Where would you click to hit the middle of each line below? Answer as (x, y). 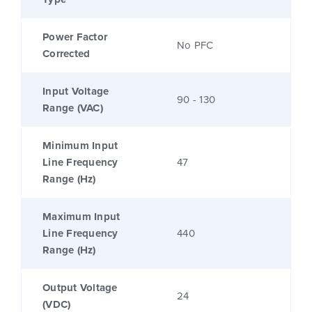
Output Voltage (80, 288)
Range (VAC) (73, 108)
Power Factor (75, 37)
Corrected (67, 54)
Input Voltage (76, 92)
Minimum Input (80, 146)
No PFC (195, 46)
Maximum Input (81, 217)
